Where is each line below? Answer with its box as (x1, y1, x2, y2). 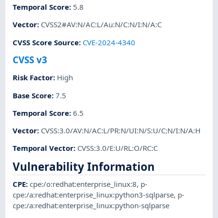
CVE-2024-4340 (83, 37, 136, 47)
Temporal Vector (13, 143, 74, 153)
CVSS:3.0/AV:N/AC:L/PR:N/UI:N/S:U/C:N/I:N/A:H (41, 126, 201, 136)
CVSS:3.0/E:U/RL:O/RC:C (77, 143, 158, 153)
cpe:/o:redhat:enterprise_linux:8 (30, 179, 137, 189)
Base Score (13, 90, 52, 100)
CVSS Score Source (13, 37, 79, 47)
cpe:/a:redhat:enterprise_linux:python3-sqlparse (13, 190, 174, 200)
